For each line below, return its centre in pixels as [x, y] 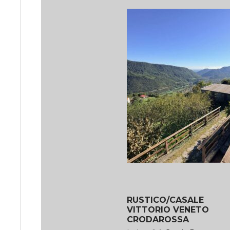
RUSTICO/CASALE [165, 200]
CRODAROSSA [158, 219]
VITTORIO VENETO [168, 209]
